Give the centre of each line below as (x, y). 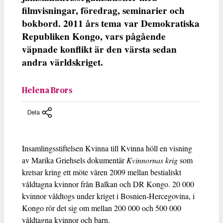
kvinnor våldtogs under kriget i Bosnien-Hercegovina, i (108, 196)
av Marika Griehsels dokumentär (74, 160)
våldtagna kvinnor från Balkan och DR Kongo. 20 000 (108, 184)
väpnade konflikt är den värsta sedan (99, 50)
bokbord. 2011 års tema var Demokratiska (111, 24)
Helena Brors (47, 90)
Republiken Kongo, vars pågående (94, 37)
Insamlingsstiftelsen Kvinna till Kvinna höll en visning (107, 148)
